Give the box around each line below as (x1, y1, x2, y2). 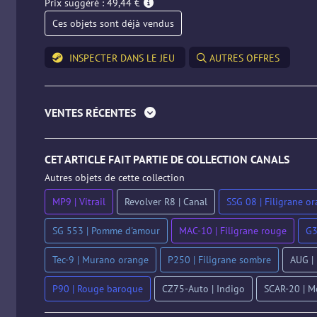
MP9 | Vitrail (52, 195, 105, 208)
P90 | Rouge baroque (52, 282, 143, 295)
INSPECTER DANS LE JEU (69, 52, 175, 64)
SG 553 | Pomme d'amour (52, 224, 160, 237)
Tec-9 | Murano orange (52, 253, 149, 266)
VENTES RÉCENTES (44, 105, 139, 120)
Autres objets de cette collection (44, 171, 185, 184)
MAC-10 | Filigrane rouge (178, 224, 287, 237)
